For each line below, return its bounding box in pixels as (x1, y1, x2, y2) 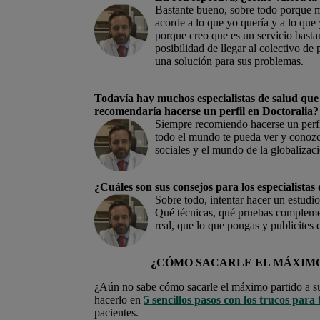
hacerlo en (94, 293, 144, 306)
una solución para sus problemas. (155, 54, 304, 67)
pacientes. (94, 306, 139, 319)
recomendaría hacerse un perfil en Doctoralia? (94, 104, 319, 117)
